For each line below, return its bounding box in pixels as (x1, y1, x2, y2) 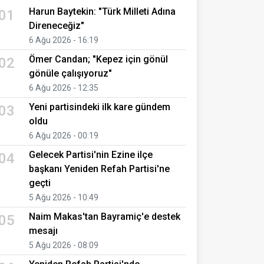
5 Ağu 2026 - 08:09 (29, 240, 98, 250)
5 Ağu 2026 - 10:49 (29, 192, 98, 202)
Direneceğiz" (29, 19, 84, 31)
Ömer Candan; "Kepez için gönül (29, 53, 168, 65)
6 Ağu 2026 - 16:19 (29, 35, 98, 45)
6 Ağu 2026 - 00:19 (29, 130, 98, 140)
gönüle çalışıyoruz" (29, 67, 112, 79)
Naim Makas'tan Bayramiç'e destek (29, 210, 180, 222)
